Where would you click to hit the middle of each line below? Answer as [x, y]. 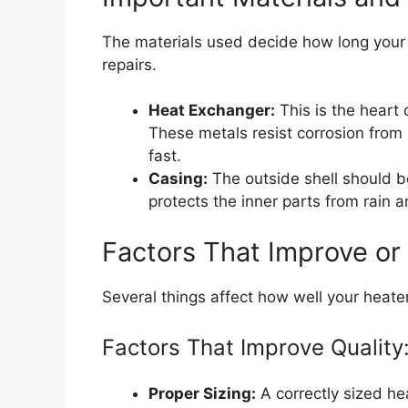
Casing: [178, 179]
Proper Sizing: [202, 394]
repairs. [129, 64]
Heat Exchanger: [212, 111]
